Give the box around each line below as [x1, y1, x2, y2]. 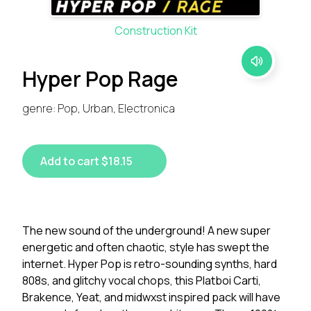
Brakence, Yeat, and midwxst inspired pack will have [22, 289, 280, 305]
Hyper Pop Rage [22, 65, 178, 93]
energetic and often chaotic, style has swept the [22, 239, 269, 255]
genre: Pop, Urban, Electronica [22, 101, 175, 116]
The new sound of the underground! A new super [22, 223, 271, 238]
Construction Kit [114, 23, 197, 38]
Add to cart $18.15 [40, 153, 133, 169]
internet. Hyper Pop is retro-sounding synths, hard [22, 256, 277, 271]
